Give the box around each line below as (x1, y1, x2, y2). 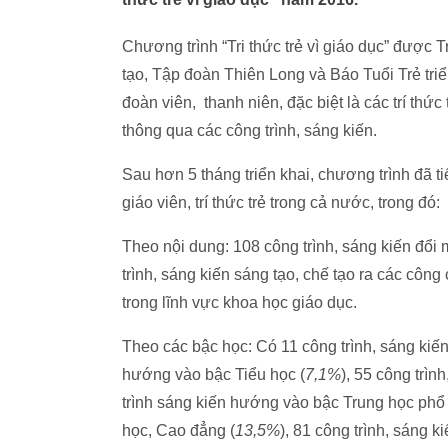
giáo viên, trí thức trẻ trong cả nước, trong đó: (122, 194, 440, 211)
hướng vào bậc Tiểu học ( (122, 366, 305, 383)
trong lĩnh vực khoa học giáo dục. (122, 294, 357, 311)
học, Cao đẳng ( (122, 422, 235, 439)
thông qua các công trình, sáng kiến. (122, 122, 377, 139)
